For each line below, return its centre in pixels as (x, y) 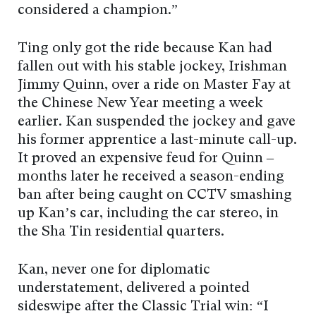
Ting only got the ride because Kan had (145, 49)
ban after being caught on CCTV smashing (155, 196)
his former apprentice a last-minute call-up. (157, 141)
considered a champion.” (98, 11)
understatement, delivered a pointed (134, 289)
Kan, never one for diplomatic (114, 271)
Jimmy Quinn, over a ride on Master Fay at (154, 86)
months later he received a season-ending (151, 177)
